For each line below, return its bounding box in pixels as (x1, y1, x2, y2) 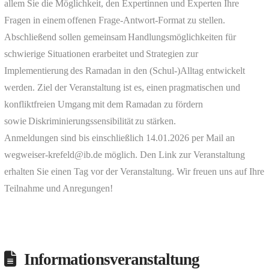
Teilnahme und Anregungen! (4, 183, 113, 194)
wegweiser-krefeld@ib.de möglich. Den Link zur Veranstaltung (4, 150, 245, 160)
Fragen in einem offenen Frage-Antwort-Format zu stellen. (4, 15, 225, 26)
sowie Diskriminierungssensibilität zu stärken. (4, 116, 176, 127)
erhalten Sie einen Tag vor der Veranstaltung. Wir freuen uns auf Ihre (4, 166, 264, 177)
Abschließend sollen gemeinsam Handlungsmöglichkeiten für (4, 32, 236, 43)
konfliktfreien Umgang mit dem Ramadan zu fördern (4, 99, 203, 110)
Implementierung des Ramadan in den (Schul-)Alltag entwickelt (4, 65, 245, 76)
